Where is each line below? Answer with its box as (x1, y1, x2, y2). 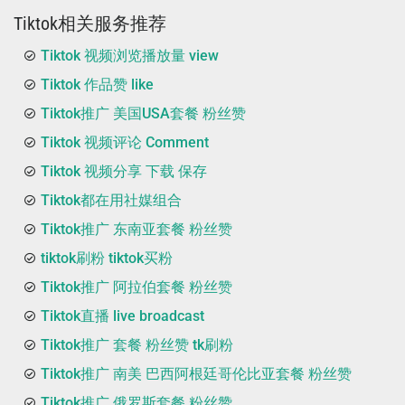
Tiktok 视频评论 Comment (41, 133, 209, 151)
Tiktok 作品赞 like (41, 75, 154, 93)
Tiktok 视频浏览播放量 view (41, 46, 219, 64)
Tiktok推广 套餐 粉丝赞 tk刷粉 (41, 335, 233, 353)
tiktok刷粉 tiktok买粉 (41, 249, 173, 267)
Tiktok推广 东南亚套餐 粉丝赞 (41, 220, 232, 238)
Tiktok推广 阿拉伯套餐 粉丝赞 (41, 278, 232, 296)
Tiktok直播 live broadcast (41, 306, 204, 325)
